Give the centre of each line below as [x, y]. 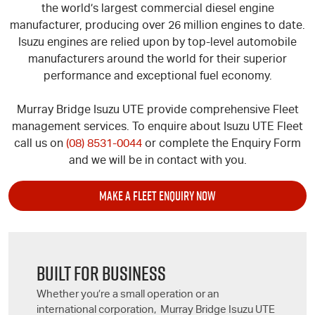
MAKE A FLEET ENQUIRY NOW [157, 196]
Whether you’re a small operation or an [128, 295]
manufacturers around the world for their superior [157, 60]
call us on [40, 145]
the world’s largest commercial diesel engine [157, 10]
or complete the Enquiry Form [221, 145]
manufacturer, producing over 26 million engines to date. [157, 27]
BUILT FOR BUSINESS [101, 273]
